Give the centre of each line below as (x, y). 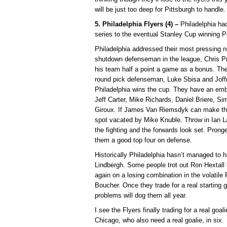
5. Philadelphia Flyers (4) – (137, 24)
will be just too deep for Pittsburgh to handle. (160, 9)
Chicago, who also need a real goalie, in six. (159, 220)
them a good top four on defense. (143, 140)
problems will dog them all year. (141, 195)
